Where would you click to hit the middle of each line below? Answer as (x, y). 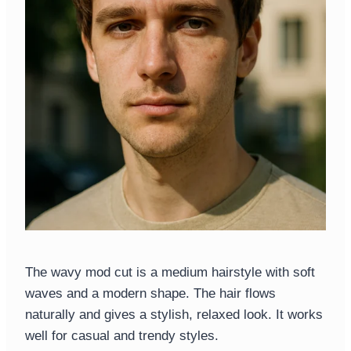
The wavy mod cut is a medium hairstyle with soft (170, 273)
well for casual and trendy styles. (122, 336)
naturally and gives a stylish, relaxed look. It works (174, 315)
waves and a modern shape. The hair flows (150, 294)
